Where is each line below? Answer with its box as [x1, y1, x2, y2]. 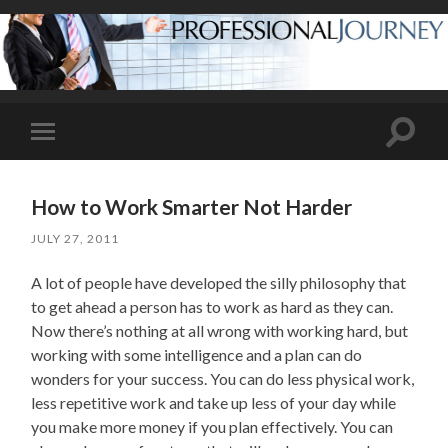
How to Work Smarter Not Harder [31, 193, 353, 219]
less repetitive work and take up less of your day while [31, 392, 397, 412]
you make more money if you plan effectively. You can [31, 416, 394, 436]
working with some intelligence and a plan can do [31, 344, 363, 364]
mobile [46, 153, 95, 172]
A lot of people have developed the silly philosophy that [31, 272, 407, 292]
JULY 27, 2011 [31, 230, 120, 246]
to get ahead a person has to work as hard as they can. [31, 296, 394, 316]
